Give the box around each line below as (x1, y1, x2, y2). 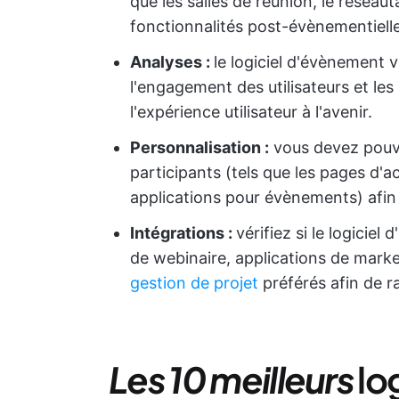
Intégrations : (130, 224, 236, 242)
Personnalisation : (130, 138, 269, 157)
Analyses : (130, 53, 214, 71)
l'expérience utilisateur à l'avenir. (130, 102, 372, 121)
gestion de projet (130, 273, 258, 292)
